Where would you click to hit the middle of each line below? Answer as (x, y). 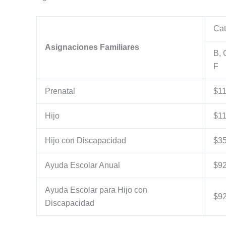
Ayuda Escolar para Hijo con (96, 190)
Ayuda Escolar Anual (82, 165)
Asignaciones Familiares (92, 47)
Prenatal (60, 91)
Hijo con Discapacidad (86, 141)
